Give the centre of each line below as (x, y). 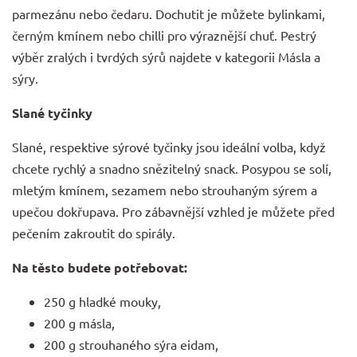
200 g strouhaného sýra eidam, (131, 344)
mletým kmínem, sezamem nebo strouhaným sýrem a (165, 189)
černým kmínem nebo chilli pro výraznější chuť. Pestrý (164, 35)
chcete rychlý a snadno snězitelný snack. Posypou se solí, (172, 168)
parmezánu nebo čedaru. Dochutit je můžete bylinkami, (169, 13)
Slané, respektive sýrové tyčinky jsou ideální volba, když (169, 146)
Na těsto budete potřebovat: (100, 267)
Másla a (299, 56)
